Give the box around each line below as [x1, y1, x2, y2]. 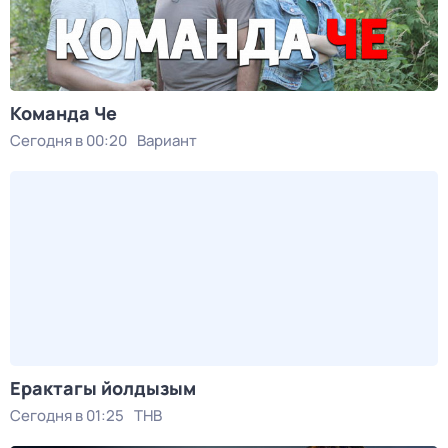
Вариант [137, 130, 197, 151]
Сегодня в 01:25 [10, 405, 124, 426]
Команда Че [10, 101, 117, 125]
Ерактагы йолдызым [10, 376, 196, 400]
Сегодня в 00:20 [10, 130, 127, 151]
